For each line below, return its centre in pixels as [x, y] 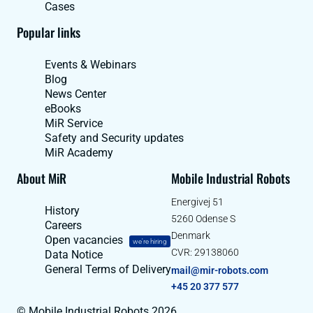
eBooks [63, 108]
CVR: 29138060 [205, 252]
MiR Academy [79, 152]
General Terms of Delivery [108, 269]
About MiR [42, 178]
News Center [75, 94]
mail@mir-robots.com [220, 270]
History [62, 210]
